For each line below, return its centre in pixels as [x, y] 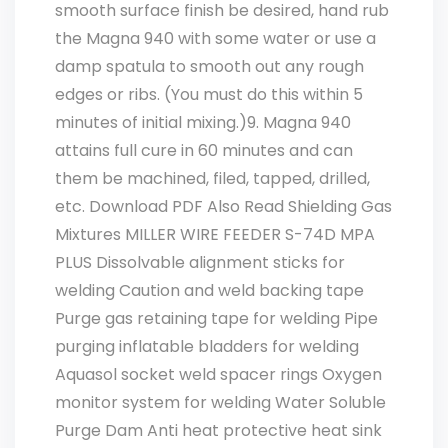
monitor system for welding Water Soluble [220, 402]
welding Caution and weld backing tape [209, 290]
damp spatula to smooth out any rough [209, 66]
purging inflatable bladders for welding [207, 346]
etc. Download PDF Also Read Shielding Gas [223, 206]
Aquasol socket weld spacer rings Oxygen [218, 374]
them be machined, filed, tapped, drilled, [212, 178]
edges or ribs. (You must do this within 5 [209, 94]
